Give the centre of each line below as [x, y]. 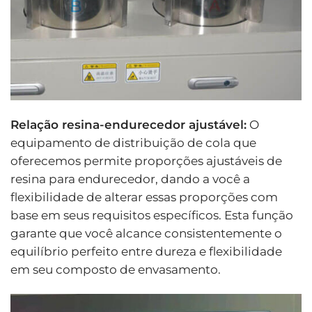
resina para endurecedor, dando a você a [130, 179]
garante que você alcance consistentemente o [146, 234]
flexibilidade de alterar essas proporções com [144, 197]
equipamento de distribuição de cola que [133, 143]
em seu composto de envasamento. [116, 270]
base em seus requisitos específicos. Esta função [152, 216]
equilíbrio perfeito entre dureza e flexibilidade [146, 252]
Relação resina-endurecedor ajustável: [128, 125]
